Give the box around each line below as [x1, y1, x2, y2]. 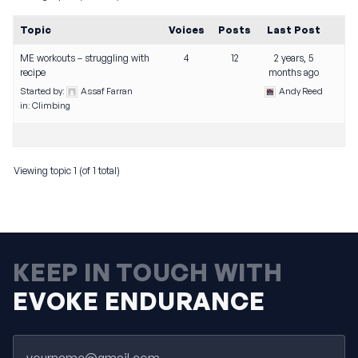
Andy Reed [278, 86, 323, 97]
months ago [268, 66, 319, 78]
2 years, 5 [273, 52, 313, 64]
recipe [20, 66, 46, 78]
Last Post [266, 24, 320, 36]
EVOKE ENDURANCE [13, 286, 265, 316]
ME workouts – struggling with [20, 52, 149, 64]
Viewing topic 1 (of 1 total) [14, 165, 120, 177]
